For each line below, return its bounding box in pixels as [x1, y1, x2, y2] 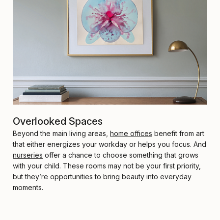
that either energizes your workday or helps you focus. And [13, 140, 206, 149]
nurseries [13, 151, 43, 160]
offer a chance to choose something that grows [43, 151, 198, 160]
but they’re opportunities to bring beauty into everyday [13, 172, 192, 181]
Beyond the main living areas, [13, 129, 110, 138]
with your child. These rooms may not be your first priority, [13, 162, 201, 170]
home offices [110, 129, 152, 138]
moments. [13, 183, 43, 192]
